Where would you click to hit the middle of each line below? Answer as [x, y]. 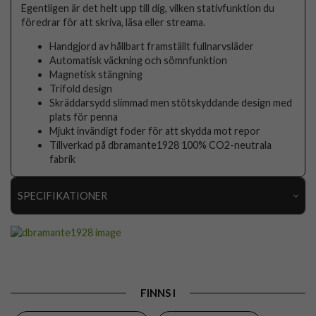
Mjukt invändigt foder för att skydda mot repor [155, 130]
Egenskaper [53, 300]
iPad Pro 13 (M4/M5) [243, 250]
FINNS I [158, 292]
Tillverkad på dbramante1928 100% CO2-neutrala [161, 145]
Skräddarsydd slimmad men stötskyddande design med [171, 102]
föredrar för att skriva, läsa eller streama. [114, 22]
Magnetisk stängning [96, 74]
